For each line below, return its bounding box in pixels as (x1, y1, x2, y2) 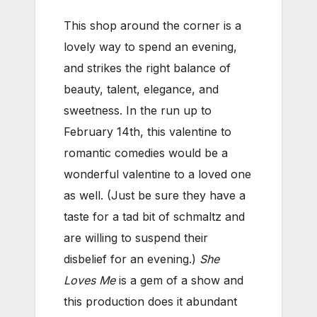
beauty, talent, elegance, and (64, 81, 219, 96)
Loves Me (64, 272, 115, 287)
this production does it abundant (64, 294, 237, 309)
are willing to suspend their (64, 230, 208, 245)
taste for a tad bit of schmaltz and (64, 209, 245, 224)
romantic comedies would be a (64, 145, 228, 160)
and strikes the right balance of (64, 60, 231, 75)
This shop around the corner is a (64, 18, 241, 33)
